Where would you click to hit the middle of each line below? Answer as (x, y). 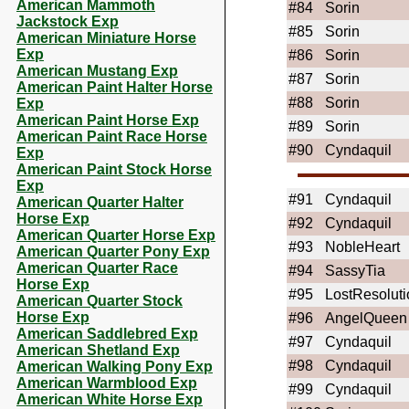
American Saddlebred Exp (107, 334)
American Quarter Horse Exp (116, 235)
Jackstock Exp (68, 21)
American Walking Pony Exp (115, 367)
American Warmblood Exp (107, 383)
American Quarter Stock (100, 301)
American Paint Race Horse (112, 136)
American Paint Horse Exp (108, 120)
